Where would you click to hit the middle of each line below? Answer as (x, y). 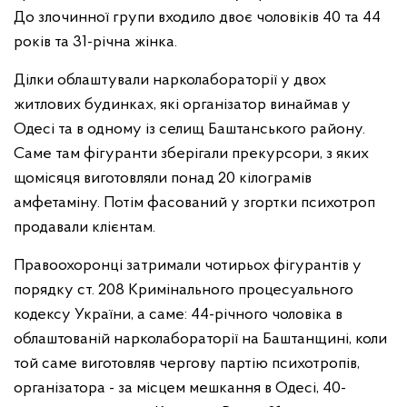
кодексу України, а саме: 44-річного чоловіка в (178, 315)
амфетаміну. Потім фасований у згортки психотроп (194, 203)
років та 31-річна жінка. (95, 42)
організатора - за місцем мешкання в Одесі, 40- (180, 388)
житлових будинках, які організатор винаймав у (182, 105)
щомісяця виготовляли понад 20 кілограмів (163, 179)
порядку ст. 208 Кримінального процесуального (184, 290)
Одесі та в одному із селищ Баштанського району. (189, 129)
